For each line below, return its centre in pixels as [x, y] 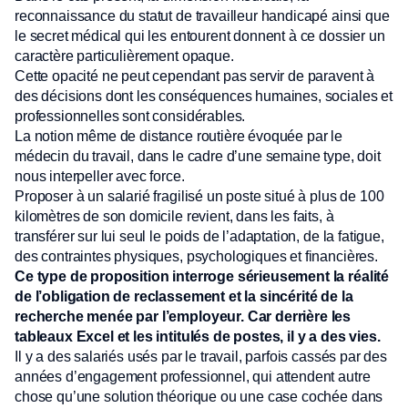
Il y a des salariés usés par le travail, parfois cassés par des [201, 357]
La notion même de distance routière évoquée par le [178, 136]
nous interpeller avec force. [100, 176]
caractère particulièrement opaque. [124, 56]
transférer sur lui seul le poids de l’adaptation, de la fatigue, [199, 236]
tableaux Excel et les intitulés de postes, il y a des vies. [198, 337]
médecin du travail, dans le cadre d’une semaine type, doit [198, 156]
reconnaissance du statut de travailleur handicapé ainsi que [202, 16]
